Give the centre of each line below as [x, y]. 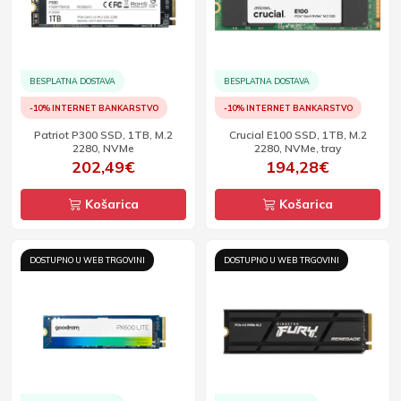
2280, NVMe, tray [298, 148]
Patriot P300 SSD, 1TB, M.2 [103, 135]
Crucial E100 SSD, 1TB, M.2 [298, 135]
